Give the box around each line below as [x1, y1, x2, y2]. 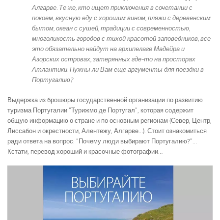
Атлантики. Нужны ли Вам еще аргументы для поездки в [32, 66, 204, 73]
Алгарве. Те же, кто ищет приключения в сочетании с [32, 4, 192, 11]
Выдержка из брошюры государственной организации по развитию [7, 96, 203, 104]
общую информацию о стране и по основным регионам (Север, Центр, [7, 117, 212, 124]
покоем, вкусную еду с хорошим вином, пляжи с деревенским [32, 14, 211, 22]
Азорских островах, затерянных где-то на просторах [32, 55, 195, 63]
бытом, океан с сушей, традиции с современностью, [32, 25, 190, 32]
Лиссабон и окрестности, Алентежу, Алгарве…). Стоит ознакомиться [7, 127, 207, 135]
